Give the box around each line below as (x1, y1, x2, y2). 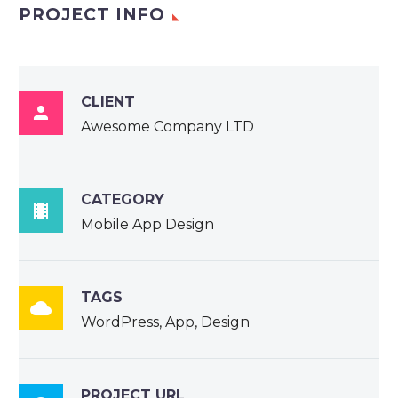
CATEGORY (81, 191, 164, 209)
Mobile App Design (81, 216, 214, 234)
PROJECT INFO (19, 4, 166, 26)
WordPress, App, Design (81, 314, 250, 331)
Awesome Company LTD (81, 118, 254, 136)
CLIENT (81, 93, 135, 111)
